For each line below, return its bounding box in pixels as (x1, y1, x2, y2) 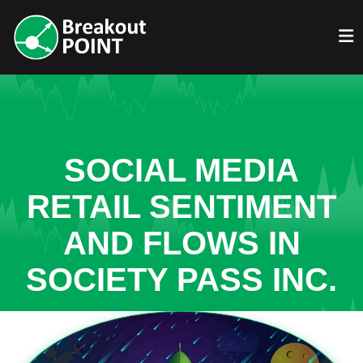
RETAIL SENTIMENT (27, 189, 336, 224)
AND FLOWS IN (62, 225, 301, 261)
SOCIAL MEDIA (64, 152, 299, 188)
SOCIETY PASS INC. (26, 262, 337, 297)
